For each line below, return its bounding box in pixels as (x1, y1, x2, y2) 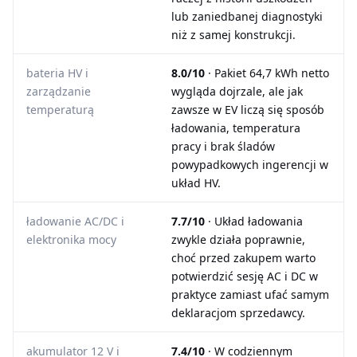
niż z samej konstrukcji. (171, 27, 296, 42)
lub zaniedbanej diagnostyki (171, 9, 323, 24)
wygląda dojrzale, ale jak (171, 84, 303, 99)
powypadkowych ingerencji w (171, 157, 328, 172)
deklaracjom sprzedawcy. (171, 305, 305, 320)
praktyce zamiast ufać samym (171, 287, 329, 302)
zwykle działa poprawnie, (171, 232, 305, 247)
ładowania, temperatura (171, 120, 300, 135)
